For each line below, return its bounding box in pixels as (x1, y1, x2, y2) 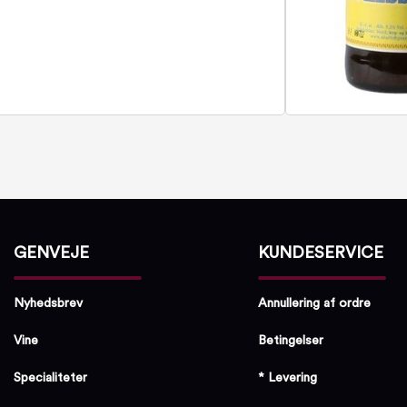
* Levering (258, 371, 318, 384)
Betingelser (258, 333, 324, 347)
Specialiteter (14, 371, 88, 384)
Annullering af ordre (258, 296, 372, 310)
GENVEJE (14, 244, 90, 261)
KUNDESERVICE (258, 244, 384, 261)
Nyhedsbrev (14, 296, 84, 310)
